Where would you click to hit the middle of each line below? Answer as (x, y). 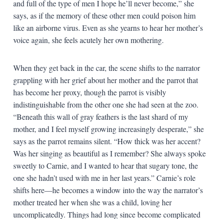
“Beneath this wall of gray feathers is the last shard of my (100, 116)
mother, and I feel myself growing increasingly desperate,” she (108, 129)
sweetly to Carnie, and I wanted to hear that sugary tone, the (105, 165)
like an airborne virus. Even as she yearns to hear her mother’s (108, 27)
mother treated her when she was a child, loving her (92, 202)
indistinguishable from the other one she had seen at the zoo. (106, 104)
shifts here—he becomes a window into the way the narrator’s (108, 190)
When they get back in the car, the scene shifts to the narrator (106, 67)
